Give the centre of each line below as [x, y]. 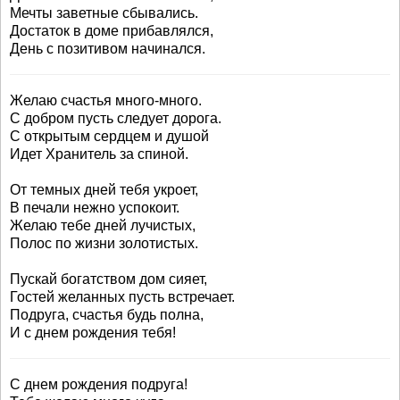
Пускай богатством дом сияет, [108, 279]
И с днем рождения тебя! [93, 333]
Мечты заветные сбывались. [104, 13]
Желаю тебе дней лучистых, [103, 225]
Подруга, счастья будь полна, [107, 315]
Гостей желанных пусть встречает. [122, 297]
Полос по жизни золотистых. [104, 243]
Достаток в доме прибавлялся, [112, 31]
